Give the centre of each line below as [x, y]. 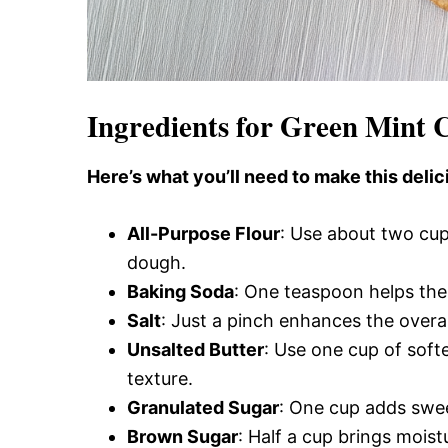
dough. [156, 262]
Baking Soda [180, 291]
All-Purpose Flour [203, 233]
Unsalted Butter [195, 349]
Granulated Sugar [203, 407]
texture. [160, 378]
